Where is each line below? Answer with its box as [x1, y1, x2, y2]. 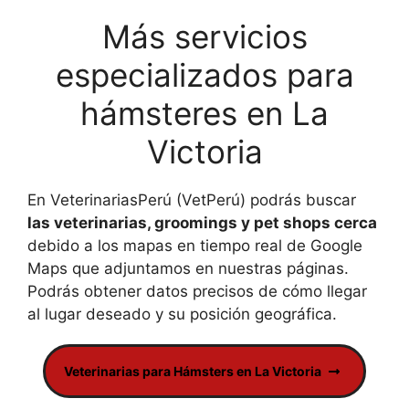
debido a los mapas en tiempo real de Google [27, 236, 362, 255]
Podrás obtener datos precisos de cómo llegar [27, 282, 367, 300]
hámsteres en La [80, 94, 329, 132]
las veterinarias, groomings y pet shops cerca [27, 214, 377, 232]
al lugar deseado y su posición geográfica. [27, 305, 337, 323]
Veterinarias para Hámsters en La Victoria [64, 363, 321, 379]
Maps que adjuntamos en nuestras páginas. [27, 259, 349, 278]
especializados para [55, 56, 354, 94]
